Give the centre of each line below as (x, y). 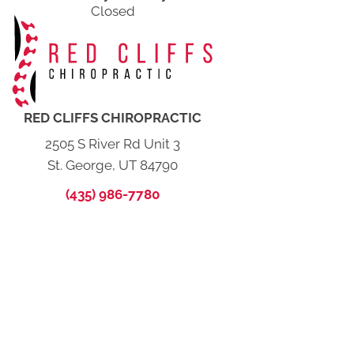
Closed (113, 11)
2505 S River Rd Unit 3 (113, 143)
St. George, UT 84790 (113, 165)
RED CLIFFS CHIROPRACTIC (113, 117)
